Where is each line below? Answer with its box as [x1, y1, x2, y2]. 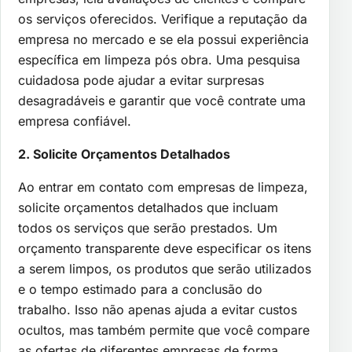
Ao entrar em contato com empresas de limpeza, [18, 178, 308, 195]
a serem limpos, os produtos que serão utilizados [18, 260, 311, 277]
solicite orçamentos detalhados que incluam [18, 199, 278, 215]
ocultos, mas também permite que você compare [18, 321, 310, 338]
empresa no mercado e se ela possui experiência [18, 31, 309, 47]
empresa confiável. [18, 112, 131, 129]
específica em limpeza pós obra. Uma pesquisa [18, 51, 300, 68]
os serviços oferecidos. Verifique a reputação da [18, 10, 307, 27]
